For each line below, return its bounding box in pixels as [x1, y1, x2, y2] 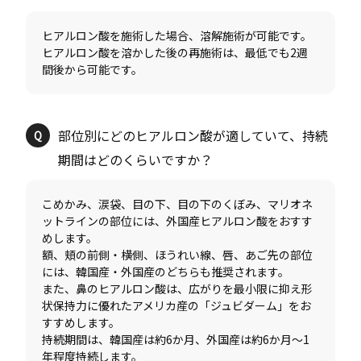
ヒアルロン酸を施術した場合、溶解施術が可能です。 [42, 27, 313, 44]
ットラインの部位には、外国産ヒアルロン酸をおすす [42, 213, 313, 230]
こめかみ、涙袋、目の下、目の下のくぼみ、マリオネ [42, 196, 313, 213]
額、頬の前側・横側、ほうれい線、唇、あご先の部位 [42, 247, 313, 263]
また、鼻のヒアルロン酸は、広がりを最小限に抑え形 [42, 280, 313, 297]
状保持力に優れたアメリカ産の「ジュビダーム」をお [42, 297, 312, 314]
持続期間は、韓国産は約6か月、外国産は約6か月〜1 [42, 331, 310, 348]
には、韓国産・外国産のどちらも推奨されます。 [42, 263, 290, 280]
